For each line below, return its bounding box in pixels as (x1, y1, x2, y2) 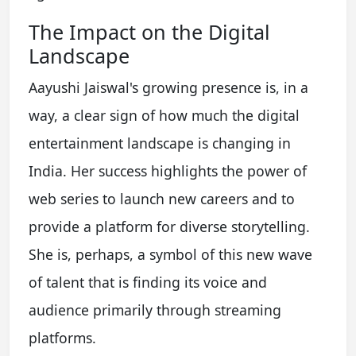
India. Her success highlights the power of (29, 161, 307, 180)
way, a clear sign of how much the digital (29, 105, 300, 125)
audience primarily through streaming (29, 300, 281, 319)
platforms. (29, 327, 96, 347)
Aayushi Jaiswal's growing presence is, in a (29, 77, 308, 97)
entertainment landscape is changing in (29, 133, 291, 153)
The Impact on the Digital (29, 17, 270, 45)
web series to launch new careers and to (29, 188, 295, 208)
